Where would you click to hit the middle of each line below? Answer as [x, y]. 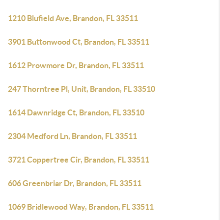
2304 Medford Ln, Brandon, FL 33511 [72, 136]
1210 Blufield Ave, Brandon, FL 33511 [73, 18]
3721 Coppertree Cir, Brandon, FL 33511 [79, 160]
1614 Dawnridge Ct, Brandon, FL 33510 [76, 112]
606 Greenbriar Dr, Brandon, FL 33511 [75, 183]
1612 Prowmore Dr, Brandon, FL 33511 [76, 65]
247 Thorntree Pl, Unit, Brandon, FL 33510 [82, 89]
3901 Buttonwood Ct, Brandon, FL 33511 [79, 42]
